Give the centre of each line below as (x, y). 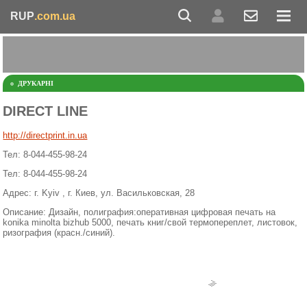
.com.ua (55, 16)
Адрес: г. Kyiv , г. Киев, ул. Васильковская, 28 (99, 193)
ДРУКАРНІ (36, 84)
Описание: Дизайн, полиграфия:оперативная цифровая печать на (139, 212)
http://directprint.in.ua (45, 135)
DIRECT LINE (46, 111)
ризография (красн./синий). (59, 232)
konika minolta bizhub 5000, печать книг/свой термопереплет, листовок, (150, 222)
